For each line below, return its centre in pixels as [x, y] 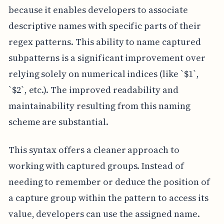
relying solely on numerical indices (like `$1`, [103, 73]
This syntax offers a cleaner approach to [94, 149]
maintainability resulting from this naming [99, 105]
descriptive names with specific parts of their [104, 25]
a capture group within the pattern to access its [108, 197]
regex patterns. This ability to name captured [104, 41]
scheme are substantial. [58, 121]
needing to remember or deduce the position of [109, 181]
